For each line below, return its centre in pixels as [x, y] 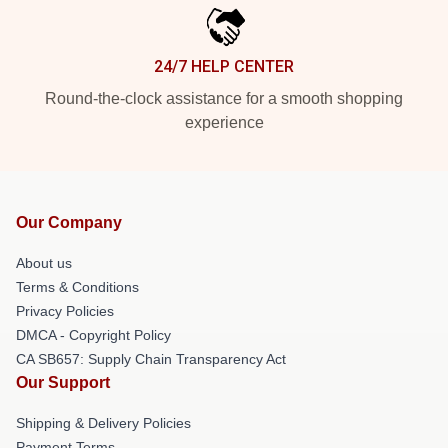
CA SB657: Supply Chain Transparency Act [151, 359]
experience [224, 122]
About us [44, 263]
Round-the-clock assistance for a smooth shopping [224, 98]
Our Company [69, 222]
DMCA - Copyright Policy [93, 335]
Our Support [63, 382]
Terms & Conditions [77, 287]
